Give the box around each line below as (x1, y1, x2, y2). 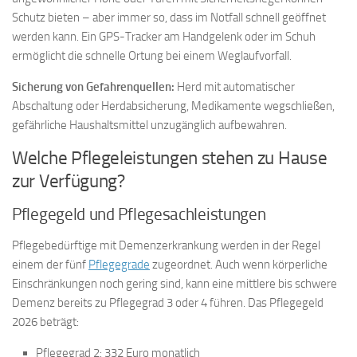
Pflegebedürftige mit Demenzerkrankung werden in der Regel (12, 238, 320, 253)
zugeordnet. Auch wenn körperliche (150, 257, 328, 273)
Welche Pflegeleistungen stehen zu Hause (12, 147, 328, 170)
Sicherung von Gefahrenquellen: (12, 80, 175, 95)
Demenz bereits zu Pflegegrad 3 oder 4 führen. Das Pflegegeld (12, 296, 324, 311)
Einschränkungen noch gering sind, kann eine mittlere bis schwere (12, 277, 337, 292)
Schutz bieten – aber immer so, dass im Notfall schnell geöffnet (12, 10, 326, 25)
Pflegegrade (88, 257, 150, 273)
